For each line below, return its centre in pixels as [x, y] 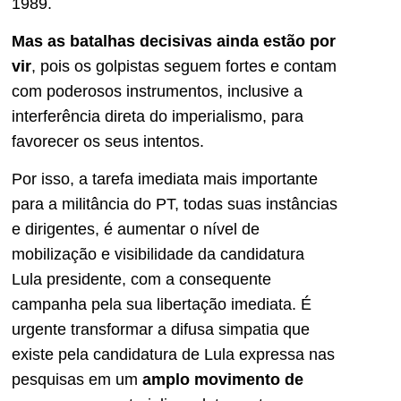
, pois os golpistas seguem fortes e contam [184, 66]
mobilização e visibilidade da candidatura [158, 255]
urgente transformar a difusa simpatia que [161, 330]
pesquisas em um [77, 380]
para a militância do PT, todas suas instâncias [175, 205]
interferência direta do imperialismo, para [158, 116]
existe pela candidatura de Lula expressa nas [173, 355]
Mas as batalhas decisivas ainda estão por [174, 41]
